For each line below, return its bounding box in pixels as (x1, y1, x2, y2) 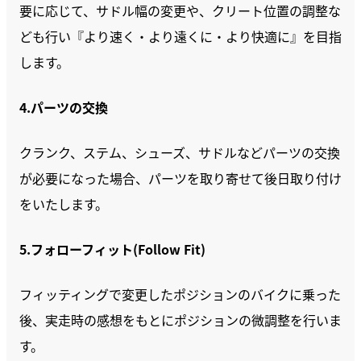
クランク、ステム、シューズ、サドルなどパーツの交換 (19, 143, 340, 162)
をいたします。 (19, 194, 108, 214)
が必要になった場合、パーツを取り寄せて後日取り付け (19, 168, 342, 188)
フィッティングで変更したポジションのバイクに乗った (19, 284, 341, 304)
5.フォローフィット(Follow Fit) (19, 239, 205, 259)
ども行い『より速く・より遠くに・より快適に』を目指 (19, 27, 342, 46)
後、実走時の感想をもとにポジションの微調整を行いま (19, 310, 342, 330)
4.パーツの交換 (19, 98, 108, 117)
